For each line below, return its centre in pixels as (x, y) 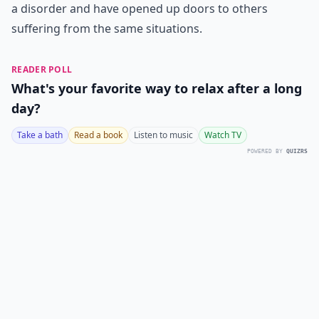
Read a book (98, 135)
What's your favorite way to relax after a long (157, 88)
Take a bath (40, 135)
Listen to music (163, 135)
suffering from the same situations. (107, 28)
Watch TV (223, 135)
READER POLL (42, 69)
